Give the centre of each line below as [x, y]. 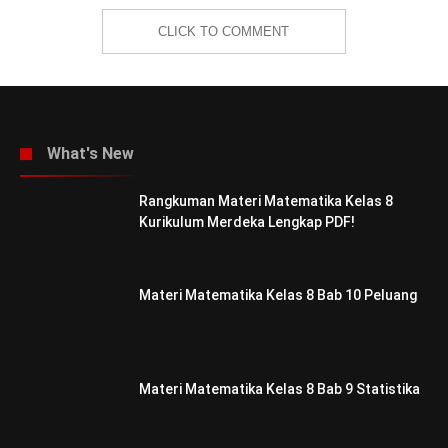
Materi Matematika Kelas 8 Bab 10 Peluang [278, 294]
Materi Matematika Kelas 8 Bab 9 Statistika [279, 388]
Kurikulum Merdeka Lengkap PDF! [247, 221]
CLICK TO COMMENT [224, 31]
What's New [90, 153]
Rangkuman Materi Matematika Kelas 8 [266, 200]
